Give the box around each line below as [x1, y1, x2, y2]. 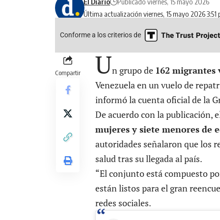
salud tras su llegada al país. [95, 153, 202, 165]
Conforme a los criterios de [60, 30, 141, 39]
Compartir [55, 69, 81, 77]
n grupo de [112, 64, 155, 77]
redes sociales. [95, 197, 151, 209]
